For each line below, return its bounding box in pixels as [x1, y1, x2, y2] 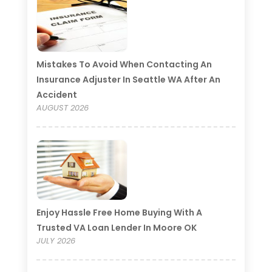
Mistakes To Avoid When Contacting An [36, 58, 212, 70]
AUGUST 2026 [36, 101, 89, 114]
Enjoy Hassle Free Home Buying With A [36, 206, 202, 219]
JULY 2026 [36, 234, 75, 246]
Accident [36, 88, 77, 101]
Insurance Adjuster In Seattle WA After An [36, 73, 220, 86]
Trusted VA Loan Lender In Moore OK [36, 221, 197, 234]
